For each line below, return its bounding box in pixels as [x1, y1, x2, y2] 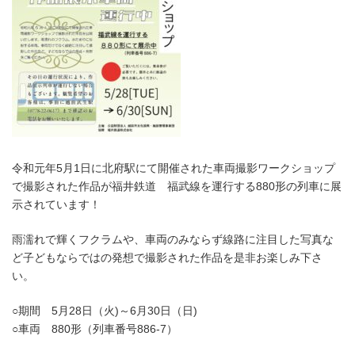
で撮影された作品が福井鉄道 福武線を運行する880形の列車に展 [12, 179, 342, 193]
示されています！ [12, 197, 101, 211]
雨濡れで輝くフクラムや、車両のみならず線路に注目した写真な [12, 232, 334, 246]
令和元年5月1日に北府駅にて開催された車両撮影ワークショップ [12, 161, 335, 174]
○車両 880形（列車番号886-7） [12, 322, 177, 335]
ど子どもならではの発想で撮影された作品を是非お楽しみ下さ [12, 250, 323, 264]
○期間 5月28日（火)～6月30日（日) [12, 303, 197, 317]
